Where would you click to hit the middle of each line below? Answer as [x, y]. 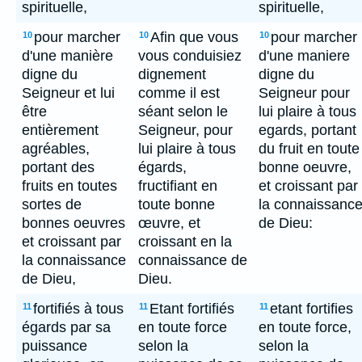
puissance [55, 346]
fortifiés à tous [78, 309]
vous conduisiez [190, 56]
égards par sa [66, 327]
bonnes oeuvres [74, 223]
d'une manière [67, 56]
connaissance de [193, 260]
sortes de [52, 204]
